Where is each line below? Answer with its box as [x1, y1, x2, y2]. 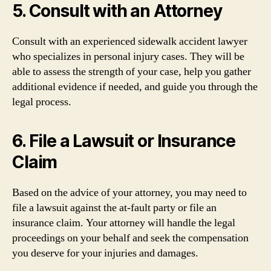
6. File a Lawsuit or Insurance [12, 131, 236, 151]
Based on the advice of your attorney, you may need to [12, 186, 247, 200]
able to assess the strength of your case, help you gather [12, 65, 251, 79]
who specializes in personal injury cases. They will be [12, 50, 244, 64]
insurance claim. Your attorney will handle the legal [12, 216, 235, 230]
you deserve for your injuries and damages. [12, 246, 198, 260]
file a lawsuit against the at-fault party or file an [12, 201, 217, 215]
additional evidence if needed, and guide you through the [12, 80, 258, 94]
